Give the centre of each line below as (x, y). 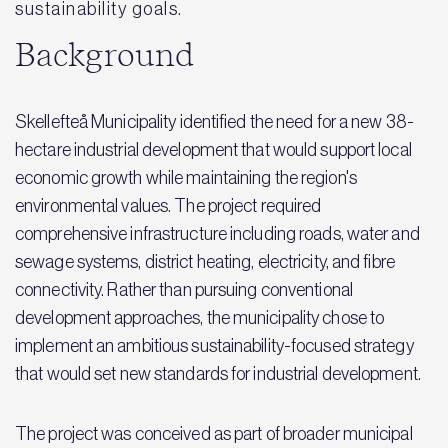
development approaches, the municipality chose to (200, 317)
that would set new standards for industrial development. (218, 373)
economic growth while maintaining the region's (186, 177)
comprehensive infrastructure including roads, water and (217, 233)
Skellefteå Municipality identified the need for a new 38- (214, 121)
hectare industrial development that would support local (213, 149)
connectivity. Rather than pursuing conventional (184, 289)
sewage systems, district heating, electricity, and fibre (205, 261)
